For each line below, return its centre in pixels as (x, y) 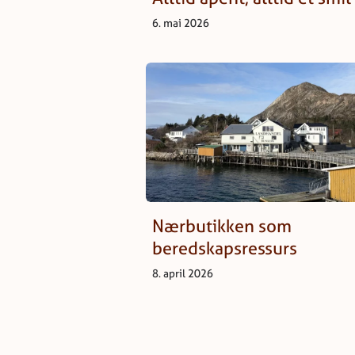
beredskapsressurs (225, 248)
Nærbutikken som (222, 226)
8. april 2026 (183, 273)
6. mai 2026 (181, 23)
